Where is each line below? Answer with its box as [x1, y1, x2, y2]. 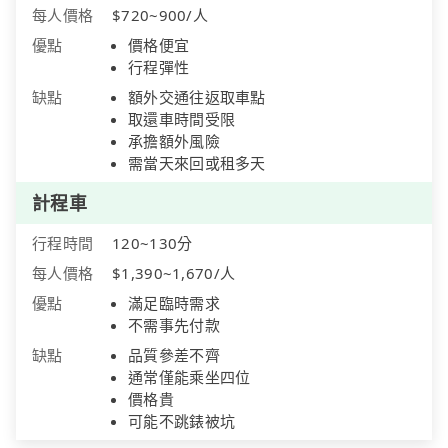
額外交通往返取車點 [128, 87, 266, 108]
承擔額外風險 [128, 131, 220, 152]
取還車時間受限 [128, 109, 236, 130]
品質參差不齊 [128, 345, 220, 366]
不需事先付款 [128, 315, 220, 336]
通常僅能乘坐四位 [128, 367, 251, 388]
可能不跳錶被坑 [128, 411, 236, 432]
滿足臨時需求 [128, 293, 220, 314]
